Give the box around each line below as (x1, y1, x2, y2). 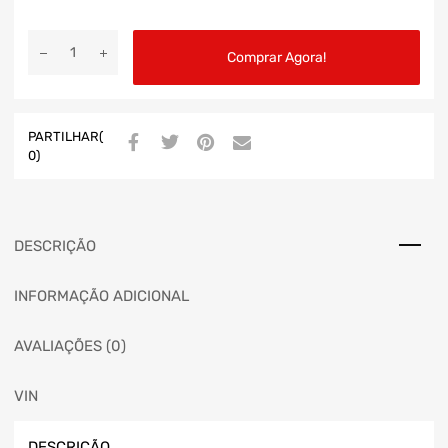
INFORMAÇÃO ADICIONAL (14, 286, 189, 305)
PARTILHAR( (28, 128, 103, 144)
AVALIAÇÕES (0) (14, 336, 126, 355)
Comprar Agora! (227, 48, 326, 66)
